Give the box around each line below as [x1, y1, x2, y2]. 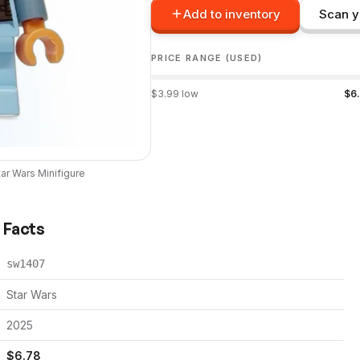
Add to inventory [183, 6, 280, 22]
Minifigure [35, 167, 85, 179]
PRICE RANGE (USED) [151, 52, 263, 63]
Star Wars [6, 288, 57, 301]
